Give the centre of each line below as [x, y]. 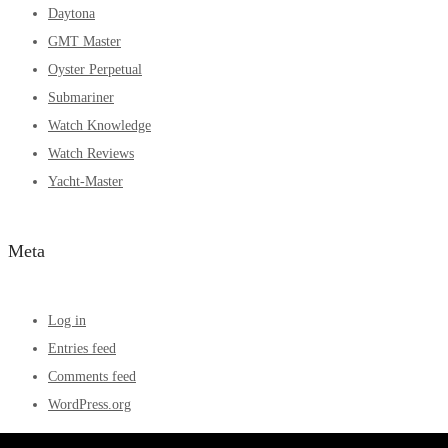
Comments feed [92, 376]
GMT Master [84, 41]
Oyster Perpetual [95, 69]
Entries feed [82, 348]
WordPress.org [89, 404]
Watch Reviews [91, 153]
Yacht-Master [85, 181]
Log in [67, 320]
